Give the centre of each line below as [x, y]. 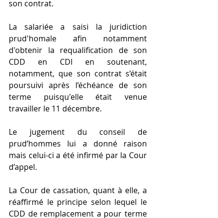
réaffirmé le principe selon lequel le [78, 202]
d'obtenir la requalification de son [78, 50]
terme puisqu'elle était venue [78, 97]
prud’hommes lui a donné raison [78, 144]
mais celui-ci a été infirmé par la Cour [78, 155]
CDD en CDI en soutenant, [78, 62]
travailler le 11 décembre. [55, 109]
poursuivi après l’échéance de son [78, 85]
